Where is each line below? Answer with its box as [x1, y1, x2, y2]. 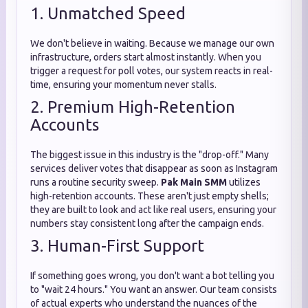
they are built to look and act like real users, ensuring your [30, 204, 276, 215]
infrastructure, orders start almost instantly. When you [30, 52, 261, 63]
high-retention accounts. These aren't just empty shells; [30, 190, 269, 201]
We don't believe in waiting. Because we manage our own [30, 38, 274, 49]
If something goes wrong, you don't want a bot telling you [30, 270, 274, 281]
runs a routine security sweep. [30, 177, 161, 188]
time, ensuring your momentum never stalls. [30, 79, 217, 90]
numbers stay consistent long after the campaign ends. [30, 218, 264, 229]
